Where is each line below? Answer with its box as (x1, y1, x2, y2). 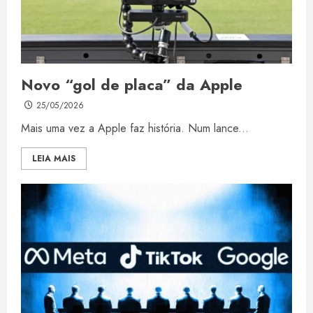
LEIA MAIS (32, 152, 75, 166)
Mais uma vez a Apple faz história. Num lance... (21, 120, 249, 137)
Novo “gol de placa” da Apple (21, 73, 242, 96)
